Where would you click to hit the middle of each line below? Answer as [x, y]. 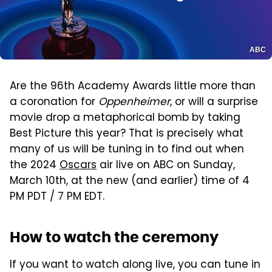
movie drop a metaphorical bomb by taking [125, 118]
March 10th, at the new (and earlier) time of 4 [130, 181]
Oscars [78, 165]
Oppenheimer [134, 102]
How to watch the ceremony [114, 237]
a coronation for [54, 102]
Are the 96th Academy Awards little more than [133, 87]
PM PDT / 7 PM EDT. [57, 197]
